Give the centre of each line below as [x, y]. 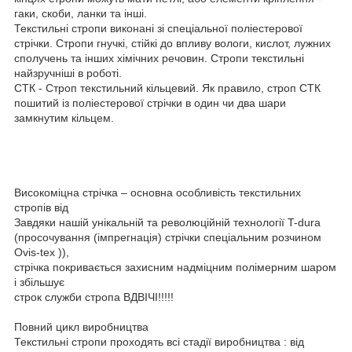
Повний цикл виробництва [81, 326]
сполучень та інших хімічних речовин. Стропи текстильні [159, 58]
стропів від [41, 207]
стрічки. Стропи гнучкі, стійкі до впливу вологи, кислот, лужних [172, 43]
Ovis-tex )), [42, 252]
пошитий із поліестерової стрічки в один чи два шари [150, 103]
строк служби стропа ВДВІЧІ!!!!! [94, 297]
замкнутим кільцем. [64, 117]
